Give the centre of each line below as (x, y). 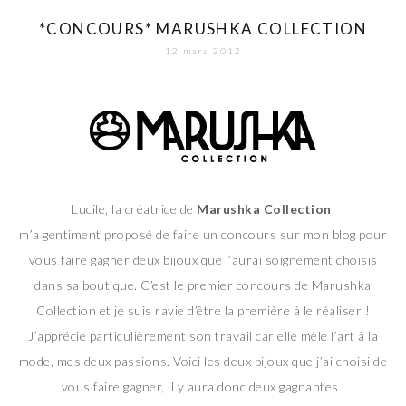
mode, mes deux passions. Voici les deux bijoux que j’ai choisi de (203, 361)
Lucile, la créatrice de (134, 208)
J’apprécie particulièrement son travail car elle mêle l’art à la (203, 335)
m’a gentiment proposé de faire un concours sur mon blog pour (203, 234)
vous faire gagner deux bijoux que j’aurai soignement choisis (203, 259)
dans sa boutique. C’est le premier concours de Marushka (203, 285)
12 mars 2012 (203, 50)
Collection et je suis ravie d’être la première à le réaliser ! (203, 310)
